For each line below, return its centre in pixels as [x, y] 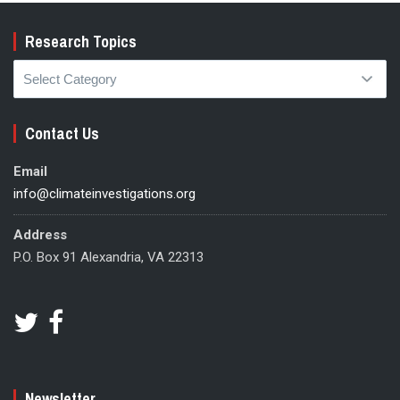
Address [40, 235]
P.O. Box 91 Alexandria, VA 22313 [108, 258]
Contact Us [62, 134]
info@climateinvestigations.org [104, 194]
